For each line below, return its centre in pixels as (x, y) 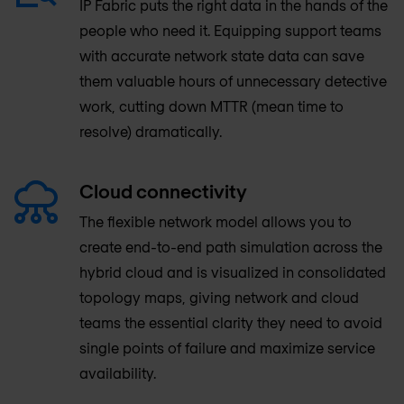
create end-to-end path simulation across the (231, 247)
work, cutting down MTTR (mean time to (211, 106)
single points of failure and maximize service (227, 348)
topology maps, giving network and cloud (219, 297)
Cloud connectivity (163, 191)
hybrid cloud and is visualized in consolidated (233, 272)
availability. (118, 373)
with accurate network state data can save (222, 55)
